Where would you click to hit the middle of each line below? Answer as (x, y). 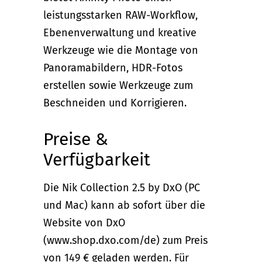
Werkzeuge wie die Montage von (121, 50)
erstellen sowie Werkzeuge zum (118, 85)
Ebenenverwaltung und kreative (120, 32)
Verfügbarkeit (97, 159)
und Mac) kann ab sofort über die (124, 205)
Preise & (76, 139)
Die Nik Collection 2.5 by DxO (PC (122, 187)
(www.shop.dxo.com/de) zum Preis (125, 240)
